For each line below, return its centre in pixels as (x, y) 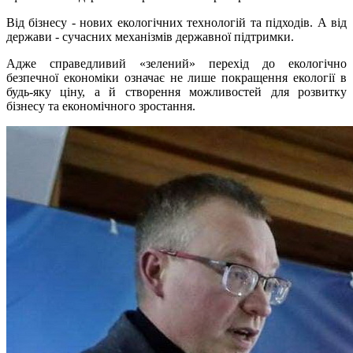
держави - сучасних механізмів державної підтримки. (150, 37)
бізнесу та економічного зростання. (101, 106)
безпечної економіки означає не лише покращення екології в (176, 78)
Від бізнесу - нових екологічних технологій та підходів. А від (176, 23)
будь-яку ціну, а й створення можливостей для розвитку (176, 92)
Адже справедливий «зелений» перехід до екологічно (176, 64)
